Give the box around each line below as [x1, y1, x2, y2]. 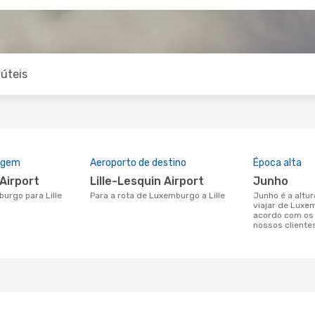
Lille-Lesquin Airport [96, 174, 204, 188]
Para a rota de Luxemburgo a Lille [95, 191, 225, 200]
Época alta [253, 157, 302, 169]
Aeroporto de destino [90, 157, 186, 169]
